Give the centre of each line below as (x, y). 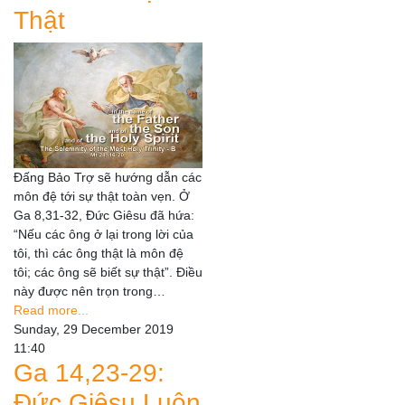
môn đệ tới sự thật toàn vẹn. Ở (102, 197)
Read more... (51, 311)
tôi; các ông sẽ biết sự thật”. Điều (108, 273)
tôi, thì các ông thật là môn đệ (99, 254)
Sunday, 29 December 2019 (94, 330)
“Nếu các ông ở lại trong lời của (104, 235)
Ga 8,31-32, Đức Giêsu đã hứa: (104, 216)
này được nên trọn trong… (89, 292)
